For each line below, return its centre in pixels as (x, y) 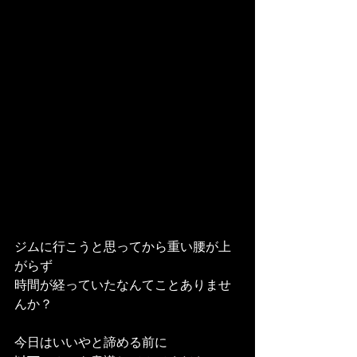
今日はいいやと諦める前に (91, 342)
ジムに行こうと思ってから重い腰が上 (123, 246)
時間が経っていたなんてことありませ (123, 284)
